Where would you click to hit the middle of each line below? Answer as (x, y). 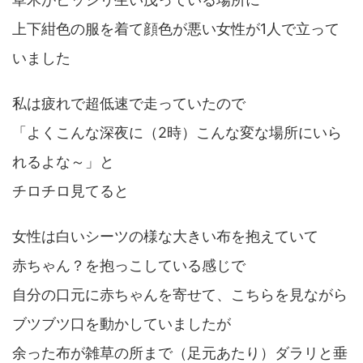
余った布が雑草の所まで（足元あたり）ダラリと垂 (180, 352)
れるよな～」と (63, 161)
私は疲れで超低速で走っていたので (129, 103)
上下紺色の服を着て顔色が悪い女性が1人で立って (176, 28)
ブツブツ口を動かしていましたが (122, 323)
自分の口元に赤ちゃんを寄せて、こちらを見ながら (180, 294)
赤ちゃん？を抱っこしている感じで (129, 265)
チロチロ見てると (70, 190)
